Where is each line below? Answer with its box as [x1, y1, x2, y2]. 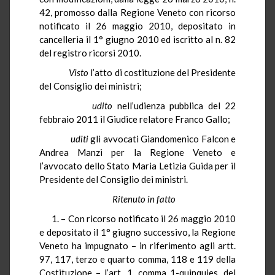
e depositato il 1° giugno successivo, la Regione [39, 226, 236, 238]
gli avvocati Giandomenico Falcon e [88, 133, 236, 144]
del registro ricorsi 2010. [39, 47, 141, 58]
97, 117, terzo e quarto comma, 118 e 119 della [39, 253, 236, 265]
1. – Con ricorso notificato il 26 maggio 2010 [52, 212, 236, 224]
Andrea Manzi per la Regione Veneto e [39, 146, 236, 158]
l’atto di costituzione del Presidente [90, 66, 236, 78]
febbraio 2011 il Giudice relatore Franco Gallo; [39, 113, 230, 125]
